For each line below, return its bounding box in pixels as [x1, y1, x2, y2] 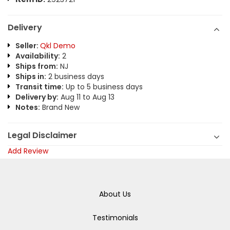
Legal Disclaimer [8, 129, 77, 142]
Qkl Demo [40, 41, 75, 51]
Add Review [8, 146, 48, 157]
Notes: [15, 102, 40, 113]
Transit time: [15, 82, 64, 92]
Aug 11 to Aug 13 [59, 92, 114, 103]
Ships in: [15, 71, 46, 82]
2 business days [46, 71, 104, 82]
